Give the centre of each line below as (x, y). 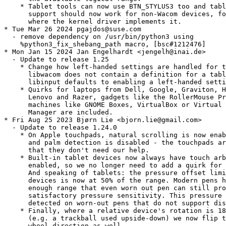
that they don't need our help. (77, 150)
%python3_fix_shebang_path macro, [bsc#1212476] (105, 44)
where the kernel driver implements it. (93, 22)
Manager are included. (59, 112)
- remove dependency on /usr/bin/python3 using (99, 37)
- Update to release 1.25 (56, 60)
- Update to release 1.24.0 (61, 128)
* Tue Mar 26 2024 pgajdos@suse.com (73, 29)
